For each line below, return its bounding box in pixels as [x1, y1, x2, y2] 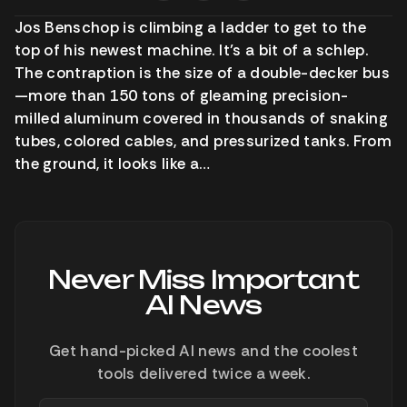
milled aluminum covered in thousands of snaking [15, 108, 388, 128]
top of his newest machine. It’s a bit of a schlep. [15, 40, 368, 60]
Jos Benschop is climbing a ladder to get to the [15, 17, 366, 37]
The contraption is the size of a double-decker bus [15, 63, 390, 83]
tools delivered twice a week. [97, 363, 310, 383]
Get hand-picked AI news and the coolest [48, 341, 359, 361]
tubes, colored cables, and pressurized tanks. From [15, 131, 392, 151]
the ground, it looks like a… [15, 154, 211, 174]
